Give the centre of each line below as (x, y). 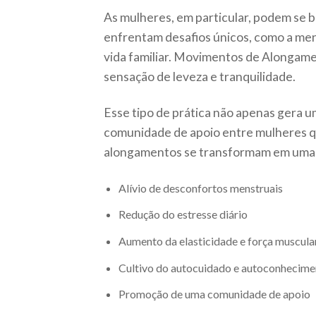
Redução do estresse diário (183, 214)
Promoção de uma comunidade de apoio (214, 294)
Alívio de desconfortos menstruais (200, 188)
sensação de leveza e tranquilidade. (200, 77)
